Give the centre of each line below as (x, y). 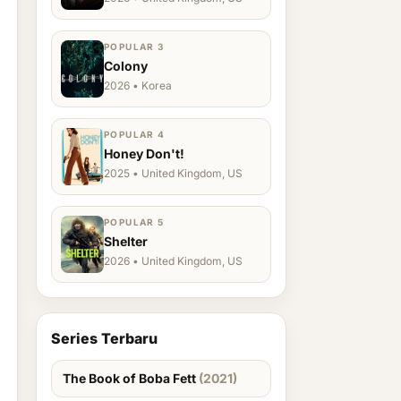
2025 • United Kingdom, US (173, 173)
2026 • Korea (138, 85)
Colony (126, 66)
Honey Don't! (144, 154)
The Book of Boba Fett (131, 378)
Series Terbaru (104, 338)
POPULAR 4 (135, 134)
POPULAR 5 (134, 222)
